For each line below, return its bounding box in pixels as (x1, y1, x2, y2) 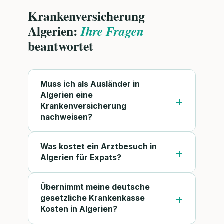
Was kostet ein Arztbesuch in (40, 141, 157, 151)
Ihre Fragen (81, 22, 144, 40)
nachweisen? (40, 112, 92, 122)
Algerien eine (40, 90, 93, 100)
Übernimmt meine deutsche (40, 182, 150, 192)
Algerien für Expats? (40, 152, 121, 162)
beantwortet (28, 36, 93, 56)
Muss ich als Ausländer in (40, 79, 140, 89)
